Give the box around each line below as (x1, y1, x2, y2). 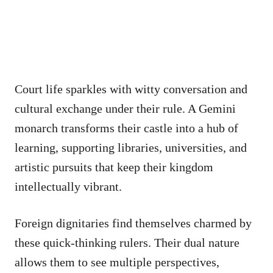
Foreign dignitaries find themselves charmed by (15, 216, 252, 230)
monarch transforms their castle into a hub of (15, 121, 238, 135)
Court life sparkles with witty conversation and (15, 82, 247, 96)
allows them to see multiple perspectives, (15, 255, 219, 269)
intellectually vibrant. (15, 179, 122, 193)
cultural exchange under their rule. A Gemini (15, 101, 236, 115)
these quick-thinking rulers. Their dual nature (15, 235, 239, 249)
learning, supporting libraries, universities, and (15, 140, 247, 154)
